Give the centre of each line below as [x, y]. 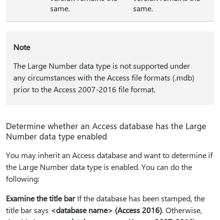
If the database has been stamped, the [140, 198]
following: [23, 179]
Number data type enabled [56, 136]
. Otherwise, [182, 210]
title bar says [28, 210]
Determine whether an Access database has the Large [106, 126]
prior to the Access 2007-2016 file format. [84, 89]
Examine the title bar [41, 198]
